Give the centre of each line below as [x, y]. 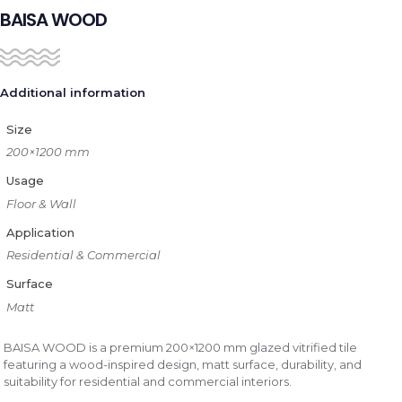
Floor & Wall [41, 203]
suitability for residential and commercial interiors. [148, 381]
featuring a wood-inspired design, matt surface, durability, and [183, 364]
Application [40, 232]
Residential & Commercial [83, 255]
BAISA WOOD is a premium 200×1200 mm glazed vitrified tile [181, 347]
